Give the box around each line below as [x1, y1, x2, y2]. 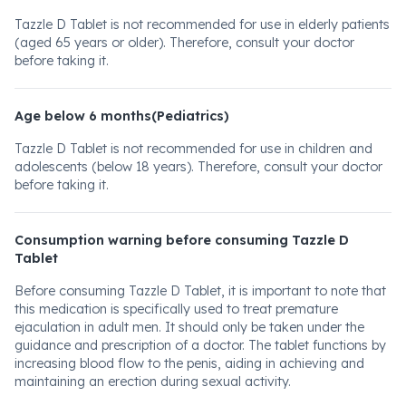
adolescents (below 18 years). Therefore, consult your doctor [14, 159, 382, 175]
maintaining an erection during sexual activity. [14, 373, 291, 390]
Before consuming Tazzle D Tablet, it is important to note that [14, 283, 386, 299]
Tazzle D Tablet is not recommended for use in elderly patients [14, 16, 390, 33]
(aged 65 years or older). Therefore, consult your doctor [14, 34, 354, 51]
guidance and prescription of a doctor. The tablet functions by [14, 337, 386, 353]
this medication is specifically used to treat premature [14, 301, 338, 317]
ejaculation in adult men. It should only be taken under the [14, 319, 364, 335]
